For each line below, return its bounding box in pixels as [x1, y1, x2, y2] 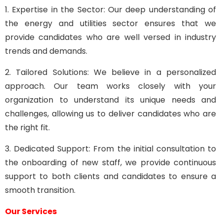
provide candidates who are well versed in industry [5, 32, 216, 43]
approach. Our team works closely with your [5, 80, 216, 92]
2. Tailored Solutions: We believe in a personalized [5, 67, 216, 78]
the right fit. [5, 122, 50, 133]
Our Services [5, 206, 57, 217]
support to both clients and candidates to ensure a [5, 171, 216, 182]
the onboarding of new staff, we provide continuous [5, 157, 216, 168]
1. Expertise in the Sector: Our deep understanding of [5, 4, 216, 15]
